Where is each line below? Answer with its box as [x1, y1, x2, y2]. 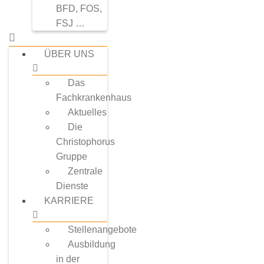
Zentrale [68, 166, 103, 176]
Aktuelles [68, 107, 107, 117]
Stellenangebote [68, 225, 137, 235]
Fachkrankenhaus [56, 93, 131, 103]
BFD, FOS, [56, 4, 102, 14]
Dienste [56, 181, 88, 191]
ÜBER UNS [44, 49, 94, 59]
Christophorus [56, 137, 115, 147]
